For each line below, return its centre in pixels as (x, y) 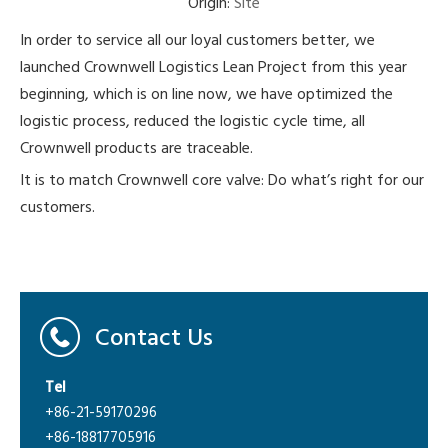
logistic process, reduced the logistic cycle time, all (192, 122)
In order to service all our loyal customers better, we (197, 41)
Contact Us (154, 339)
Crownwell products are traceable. (138, 149)
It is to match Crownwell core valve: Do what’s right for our (222, 181)
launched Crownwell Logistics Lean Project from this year (213, 68)
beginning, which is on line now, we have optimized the (206, 95)
